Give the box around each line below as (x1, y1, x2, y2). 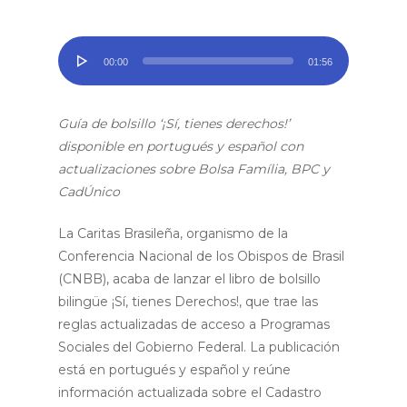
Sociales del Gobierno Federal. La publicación (58, 339, 340, 355)
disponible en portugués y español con (58, 138, 303, 154)
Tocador (57, 38, 107, 55)
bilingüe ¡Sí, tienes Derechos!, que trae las (58, 293, 318, 310)
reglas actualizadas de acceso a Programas (58, 316, 330, 333)
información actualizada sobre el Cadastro (58, 384, 322, 401)
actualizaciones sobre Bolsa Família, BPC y (58, 161, 330, 177)
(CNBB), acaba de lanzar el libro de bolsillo (58, 271, 321, 287)
